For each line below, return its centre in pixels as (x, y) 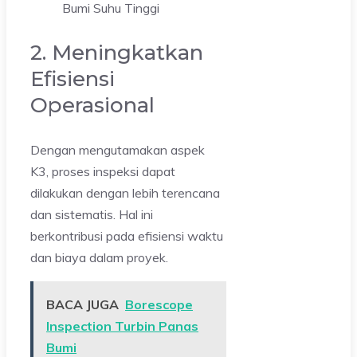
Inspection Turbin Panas (122, 326)
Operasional (92, 105)
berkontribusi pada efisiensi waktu (127, 235)
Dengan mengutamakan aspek (118, 149)
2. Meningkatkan (117, 52)
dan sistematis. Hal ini (92, 214)
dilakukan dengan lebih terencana (125, 192)
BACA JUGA (82, 304)
